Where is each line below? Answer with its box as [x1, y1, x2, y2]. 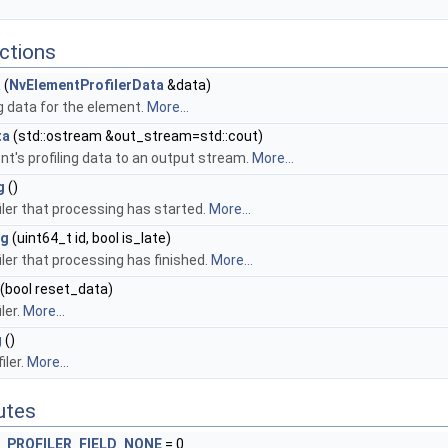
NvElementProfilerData [9, 77, 164, 94]
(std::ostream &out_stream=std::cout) [10, 128, 263, 145]
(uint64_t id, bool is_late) [9, 230, 171, 247]
